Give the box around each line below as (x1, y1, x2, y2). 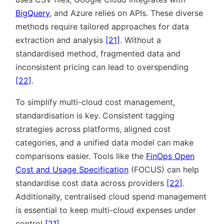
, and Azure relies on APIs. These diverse (49, 8, 203, 18)
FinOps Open (146, 151, 194, 161)
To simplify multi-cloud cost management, (15, 97, 175, 107)
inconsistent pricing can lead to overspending (15, 62, 188, 72)
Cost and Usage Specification (15, 164, 128, 175)
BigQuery (15, 8, 49, 18)
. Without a (120, 35, 161, 45)
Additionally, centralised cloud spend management (15, 191, 206, 202)
